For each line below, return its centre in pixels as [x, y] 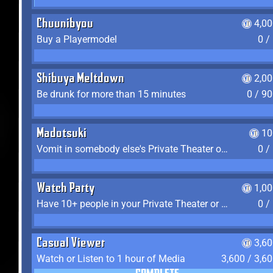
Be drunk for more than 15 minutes [111, 94]
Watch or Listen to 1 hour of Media [111, 259]
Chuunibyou [65, 24]
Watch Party [66, 189]
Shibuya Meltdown [80, 79]
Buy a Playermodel [77, 39]
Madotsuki [62, 134]
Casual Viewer [71, 244]
